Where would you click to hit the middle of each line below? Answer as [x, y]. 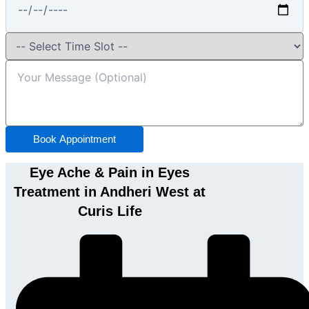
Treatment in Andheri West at [110, 192]
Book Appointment [74, 140]
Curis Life [110, 211]
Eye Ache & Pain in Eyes [110, 173]
